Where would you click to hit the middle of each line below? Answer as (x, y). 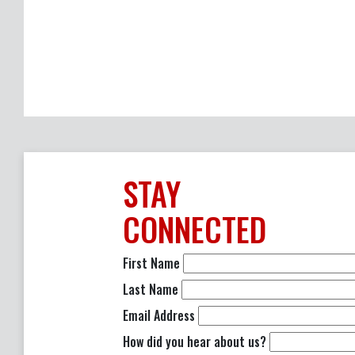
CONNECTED (195, 229)
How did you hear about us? (196, 342)
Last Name (152, 289)
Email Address (160, 315)
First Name (153, 263)
